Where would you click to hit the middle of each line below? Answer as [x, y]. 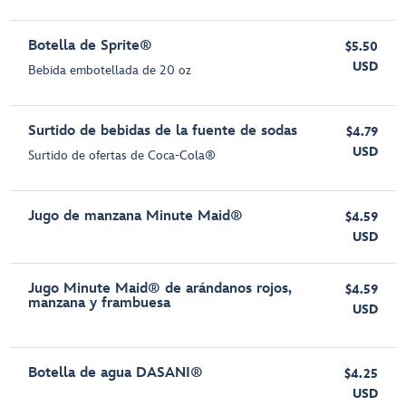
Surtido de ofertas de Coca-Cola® [122, 156]
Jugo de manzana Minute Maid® [136, 217]
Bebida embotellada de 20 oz [110, 71]
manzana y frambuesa [100, 304]
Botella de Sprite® [91, 46]
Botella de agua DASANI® [116, 373]
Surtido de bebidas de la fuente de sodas [163, 131]
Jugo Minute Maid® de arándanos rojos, [160, 289]
